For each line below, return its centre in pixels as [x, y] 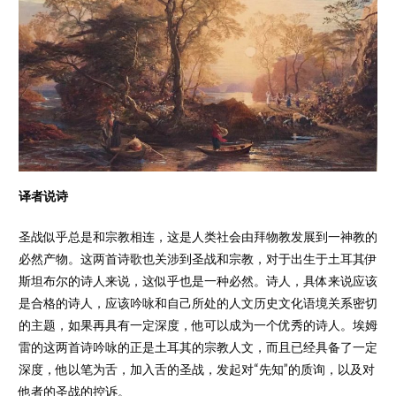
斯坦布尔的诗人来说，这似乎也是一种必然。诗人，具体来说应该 [198, 281]
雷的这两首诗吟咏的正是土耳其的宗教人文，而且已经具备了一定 [198, 347]
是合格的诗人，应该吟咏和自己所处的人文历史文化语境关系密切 [198, 303]
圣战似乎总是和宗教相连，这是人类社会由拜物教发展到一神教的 [198, 237]
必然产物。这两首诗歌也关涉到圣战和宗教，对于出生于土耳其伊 [198, 259]
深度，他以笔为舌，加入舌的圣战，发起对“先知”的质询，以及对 [196, 369]
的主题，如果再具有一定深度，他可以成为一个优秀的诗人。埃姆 [198, 325]
